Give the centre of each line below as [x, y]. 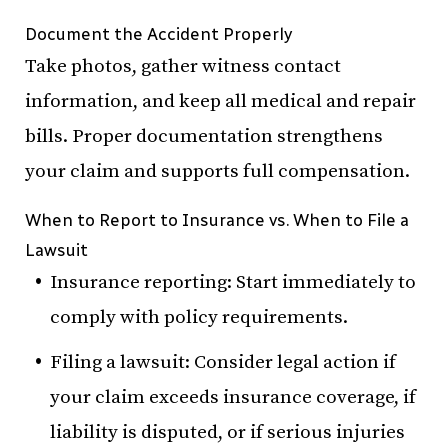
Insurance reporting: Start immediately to [233, 282]
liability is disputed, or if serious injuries [227, 432]
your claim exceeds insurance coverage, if [233, 397]
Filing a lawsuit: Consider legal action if [223, 362]
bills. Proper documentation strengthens [204, 136]
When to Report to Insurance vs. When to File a [217, 220]
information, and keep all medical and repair [220, 101]
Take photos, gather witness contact [183, 66]
